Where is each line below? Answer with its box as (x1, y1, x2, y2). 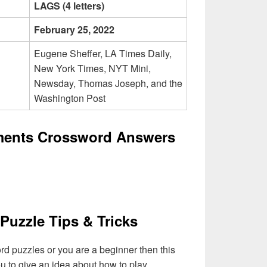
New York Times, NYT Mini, (34, 61, 151, 76)
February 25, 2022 (34, 23, 114, 37)
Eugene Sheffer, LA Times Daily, (34, 46, 172, 61)
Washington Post (34, 91, 105, 105)
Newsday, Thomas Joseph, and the (34, 76, 182, 91)
